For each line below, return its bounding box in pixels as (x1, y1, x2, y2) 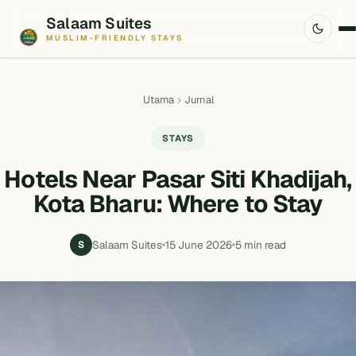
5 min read (235, 237, 286, 252)
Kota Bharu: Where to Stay (33, 188, 323, 219)
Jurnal (184, 93, 214, 106)
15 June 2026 (165, 237, 232, 252)
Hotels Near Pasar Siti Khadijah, (4, 164, 352, 195)
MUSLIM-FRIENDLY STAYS (46, 33, 184, 43)
